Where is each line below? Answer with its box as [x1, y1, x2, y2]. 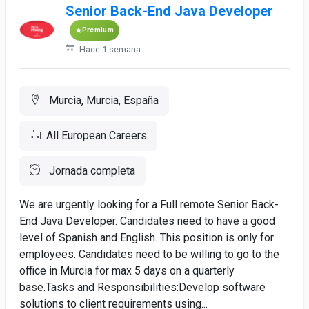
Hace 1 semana [77, 44, 141, 54]
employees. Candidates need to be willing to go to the [19, 248, 279, 261]
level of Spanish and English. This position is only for [19, 231, 274, 244]
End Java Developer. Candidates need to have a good [19, 215, 275, 228]
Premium [81, 26, 114, 34]
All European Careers [46, 129, 147, 142]
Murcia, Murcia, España [46, 94, 159, 107]
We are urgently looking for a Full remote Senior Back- [19, 198, 279, 211]
